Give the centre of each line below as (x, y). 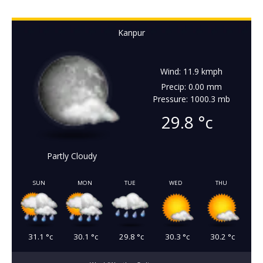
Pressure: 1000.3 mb (191, 99)
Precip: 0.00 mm (191, 86)
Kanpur (131, 32)
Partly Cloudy (72, 156)
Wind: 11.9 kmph (191, 71)
